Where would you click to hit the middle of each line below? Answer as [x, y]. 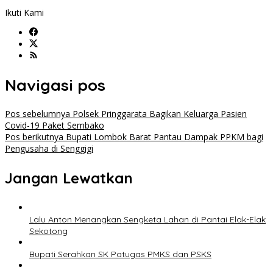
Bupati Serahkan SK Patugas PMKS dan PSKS [120, 254]
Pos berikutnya [34, 137]
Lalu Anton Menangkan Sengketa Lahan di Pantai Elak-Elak [147, 220]
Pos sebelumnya [37, 114]
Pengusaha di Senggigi [49, 149]
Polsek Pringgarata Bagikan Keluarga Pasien [158, 114]
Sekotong [48, 231]
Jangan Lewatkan [69, 178]
